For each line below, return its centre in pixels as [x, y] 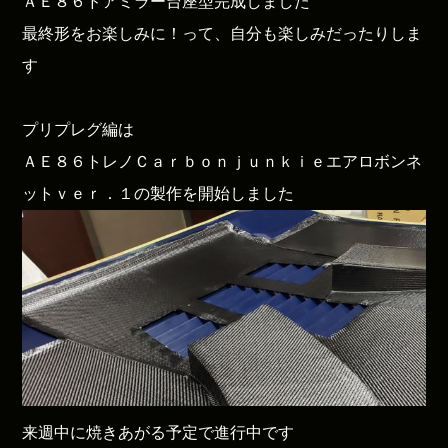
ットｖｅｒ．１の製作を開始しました [158, 193]
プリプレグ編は [78, 129]
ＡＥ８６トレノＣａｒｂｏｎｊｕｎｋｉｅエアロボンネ [222, 161]
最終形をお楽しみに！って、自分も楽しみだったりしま [222, 33]
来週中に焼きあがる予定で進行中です [158, 432]
